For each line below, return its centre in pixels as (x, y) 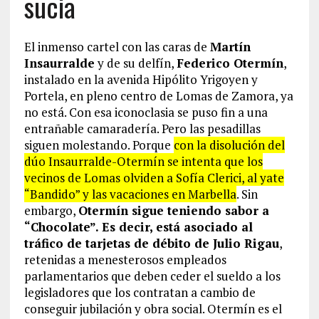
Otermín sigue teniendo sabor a (173, 210)
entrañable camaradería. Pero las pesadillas (142, 129)
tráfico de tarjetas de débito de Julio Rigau (151, 243)
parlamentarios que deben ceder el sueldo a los (152, 276)
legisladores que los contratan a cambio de (140, 292)
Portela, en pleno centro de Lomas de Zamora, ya (158, 96)
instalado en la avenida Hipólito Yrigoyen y (141, 79)
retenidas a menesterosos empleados (125, 260)
